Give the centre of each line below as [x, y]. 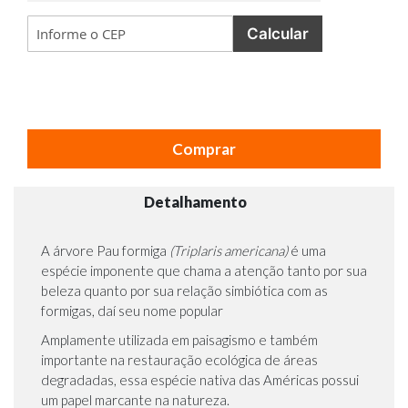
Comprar [204, 148]
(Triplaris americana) [229, 251]
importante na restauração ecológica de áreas [179, 360]
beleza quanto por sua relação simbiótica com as [184, 291]
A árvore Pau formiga [105, 251]
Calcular [278, 33]
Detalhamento [195, 202]
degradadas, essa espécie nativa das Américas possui [200, 380]
